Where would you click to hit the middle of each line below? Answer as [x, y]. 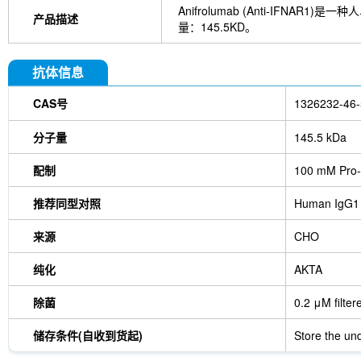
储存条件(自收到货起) [88, 335]
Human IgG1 [327, 203]
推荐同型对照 [67, 203]
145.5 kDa [320, 137]
